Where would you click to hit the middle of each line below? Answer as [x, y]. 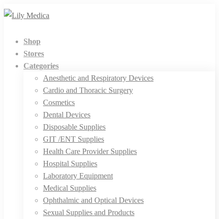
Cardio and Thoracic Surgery [88, 90]
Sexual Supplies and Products [89, 212]
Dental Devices [67, 115]
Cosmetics [59, 102]
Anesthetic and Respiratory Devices [98, 78]
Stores [34, 54]
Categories [41, 66]
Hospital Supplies [70, 164]
